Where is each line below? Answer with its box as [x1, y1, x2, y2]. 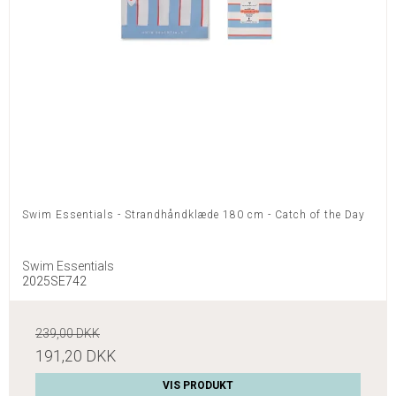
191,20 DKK [35, 347, 116, 366]
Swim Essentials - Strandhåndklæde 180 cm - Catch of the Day [22, 209, 365, 222]
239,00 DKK [35, 326, 100, 341]
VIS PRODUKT [163, 379, 233, 392]
